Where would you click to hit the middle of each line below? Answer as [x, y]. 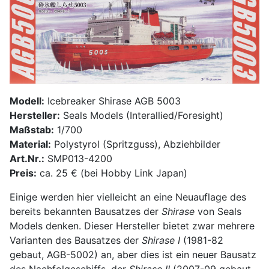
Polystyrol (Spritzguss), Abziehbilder [136, 144]
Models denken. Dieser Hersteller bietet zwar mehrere [132, 225]
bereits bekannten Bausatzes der [86, 211]
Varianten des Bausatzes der [76, 240]
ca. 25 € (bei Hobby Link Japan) [112, 173]
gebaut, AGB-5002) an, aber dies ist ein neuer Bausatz [133, 254]
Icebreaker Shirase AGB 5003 [113, 101]
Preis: [23, 173]
